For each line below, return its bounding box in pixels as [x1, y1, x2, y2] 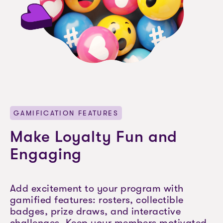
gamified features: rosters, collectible [10, 194, 184, 206]
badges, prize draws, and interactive [10, 206, 181, 217]
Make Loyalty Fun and [10, 127, 178, 146]
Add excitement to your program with [10, 183, 184, 194]
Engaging [10, 145, 82, 163]
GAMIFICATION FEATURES [13, 109, 118, 117]
